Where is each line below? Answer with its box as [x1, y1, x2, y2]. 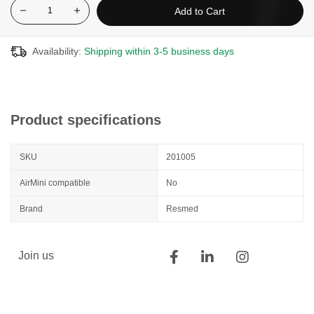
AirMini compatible [20, 178, 90, 188]
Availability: [32, 46, 81, 57]
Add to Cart [175, 6, 226, 17]
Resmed [166, 204, 198, 214]
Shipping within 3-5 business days [84, 46, 234, 57]
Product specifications [11, 112, 161, 128]
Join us [18, 250, 54, 262]
